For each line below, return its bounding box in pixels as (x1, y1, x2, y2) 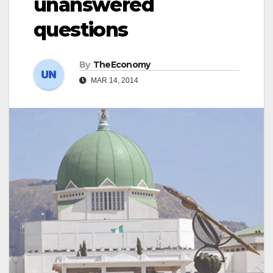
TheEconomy (93, 58, 151, 70)
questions (34, 18, 128, 42)
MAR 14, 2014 (89, 76, 138, 85)
